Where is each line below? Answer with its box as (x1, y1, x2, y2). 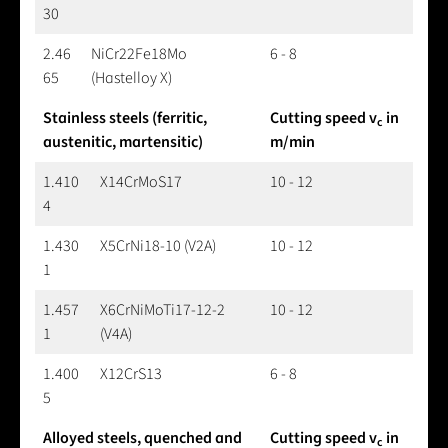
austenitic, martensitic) (43, 130, 203, 153)
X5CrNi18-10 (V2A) (100, 234, 216, 257)
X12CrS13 (100, 362, 162, 385)
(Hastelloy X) (91, 66, 172, 89)
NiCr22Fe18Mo (91, 42, 187, 65)
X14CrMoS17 (100, 170, 182, 193)
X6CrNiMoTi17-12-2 (100, 298, 225, 321)
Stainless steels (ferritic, (43, 106, 207, 129)
